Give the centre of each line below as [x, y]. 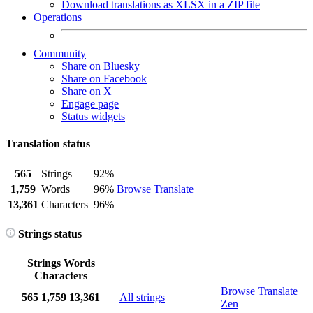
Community [60, 53]
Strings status [49, 233]
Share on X [87, 91]
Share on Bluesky [101, 66]
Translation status [48, 144]
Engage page [90, 104]
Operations [58, 17]
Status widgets [93, 116]
